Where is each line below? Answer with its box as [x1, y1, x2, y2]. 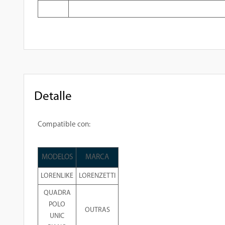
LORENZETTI [79, 172, 116, 180]
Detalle [34, 90, 72, 103]
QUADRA [43, 189, 71, 197]
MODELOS [41, 154, 73, 161]
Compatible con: [38, 121, 90, 129]
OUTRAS [84, 206, 110, 214]
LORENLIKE [41, 172, 73, 180]
